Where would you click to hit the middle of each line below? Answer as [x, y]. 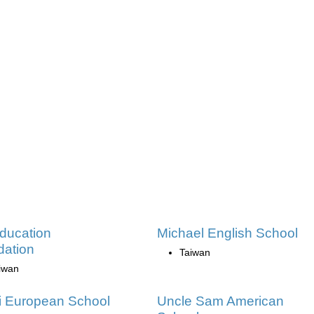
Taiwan [195, 252]
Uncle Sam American [220, 301]
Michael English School [227, 233]
